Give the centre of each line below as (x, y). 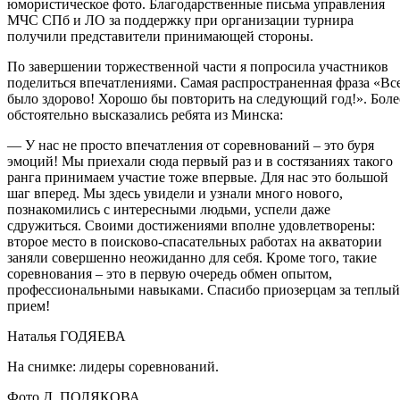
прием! (29, 306)
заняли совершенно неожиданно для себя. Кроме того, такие (192, 258)
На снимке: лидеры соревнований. (113, 367)
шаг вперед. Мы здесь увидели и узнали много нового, (175, 194)
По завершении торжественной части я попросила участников (198, 67)
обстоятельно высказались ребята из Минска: (145, 115)
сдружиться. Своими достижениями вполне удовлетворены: (191, 226)
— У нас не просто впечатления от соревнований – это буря (191, 146)
